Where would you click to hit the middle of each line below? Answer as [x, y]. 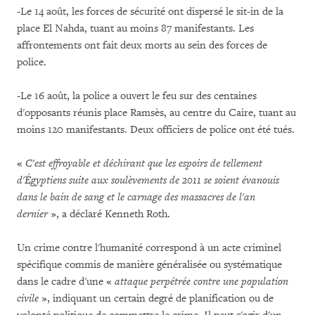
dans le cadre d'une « [66, 282]
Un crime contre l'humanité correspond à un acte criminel [149, 248]
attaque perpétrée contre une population [201, 282]
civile [28, 298]
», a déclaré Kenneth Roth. [109, 214]
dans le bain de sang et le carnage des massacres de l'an [136, 197]
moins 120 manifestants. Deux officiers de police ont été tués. [156, 130]
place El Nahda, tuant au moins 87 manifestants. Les [135, 28]
